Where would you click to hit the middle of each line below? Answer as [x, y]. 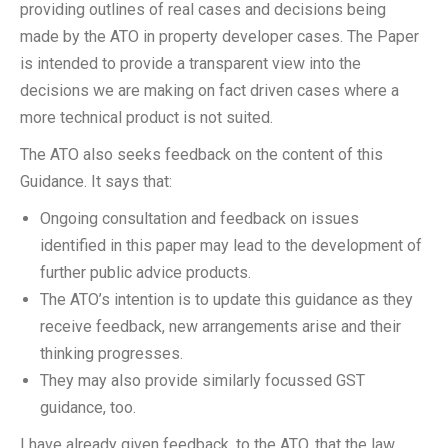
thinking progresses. [111, 353]
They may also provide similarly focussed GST [202, 380]
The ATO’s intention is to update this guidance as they [226, 299]
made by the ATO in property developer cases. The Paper [219, 36]
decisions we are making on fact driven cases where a [209, 90]
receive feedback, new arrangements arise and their [220, 326]
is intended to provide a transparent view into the [190, 63]
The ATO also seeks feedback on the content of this [201, 154]
